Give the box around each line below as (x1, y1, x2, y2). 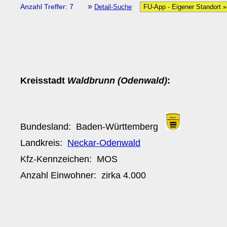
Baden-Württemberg (76, 121, 159, 132)
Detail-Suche (94, 3, 132, 11)
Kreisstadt (20, 75, 68, 86)
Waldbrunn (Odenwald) (67, 75, 168, 86)
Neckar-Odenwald (67, 137, 141, 148)
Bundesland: (20, 121, 77, 132)
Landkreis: (20, 137, 68, 148)
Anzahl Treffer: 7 (20, 3, 76, 11)
